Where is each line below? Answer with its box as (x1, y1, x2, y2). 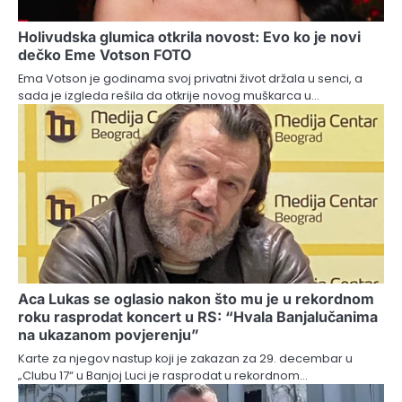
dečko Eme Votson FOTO (18, 45, 191, 64)
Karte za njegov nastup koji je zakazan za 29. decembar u (18, 349, 353, 367)
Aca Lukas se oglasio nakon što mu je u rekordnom (18, 289, 374, 308)
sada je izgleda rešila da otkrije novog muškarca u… (18, 86, 319, 104)
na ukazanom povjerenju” (18, 325, 199, 344)
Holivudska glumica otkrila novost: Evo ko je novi (18, 27, 361, 46)
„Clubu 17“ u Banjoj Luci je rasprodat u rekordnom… (18, 366, 308, 384)
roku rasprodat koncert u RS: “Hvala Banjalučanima (18, 307, 378, 326)
